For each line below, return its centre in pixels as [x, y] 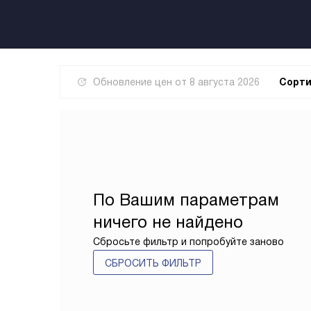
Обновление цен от [141, 82]
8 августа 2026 [225, 82]
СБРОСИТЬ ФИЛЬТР [153, 263]
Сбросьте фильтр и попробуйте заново [188, 242]
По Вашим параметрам [186, 200]
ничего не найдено [168, 222]
